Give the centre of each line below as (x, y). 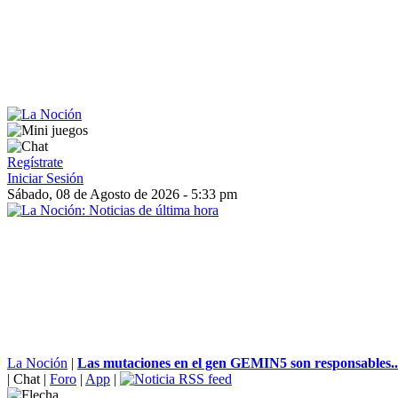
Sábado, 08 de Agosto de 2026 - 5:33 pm (122, 194)
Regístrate (35, 162)
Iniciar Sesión (45, 178)
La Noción (37, 363)
